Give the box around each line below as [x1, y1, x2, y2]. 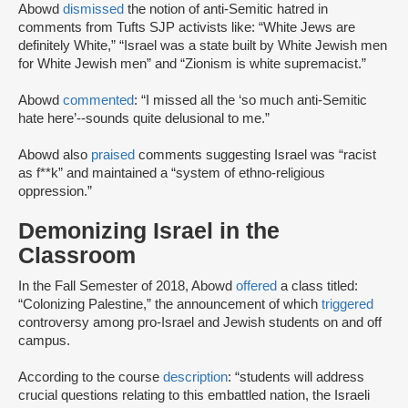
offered [236, 279, 280, 294]
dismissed [63, 2, 124, 17]
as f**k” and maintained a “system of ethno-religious [18, 166, 325, 181]
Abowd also [18, 148, 91, 163]
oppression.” [18, 184, 96, 199]
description [163, 370, 228, 385]
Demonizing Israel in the [18, 219, 280, 244]
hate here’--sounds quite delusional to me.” [18, 111, 270, 127]
